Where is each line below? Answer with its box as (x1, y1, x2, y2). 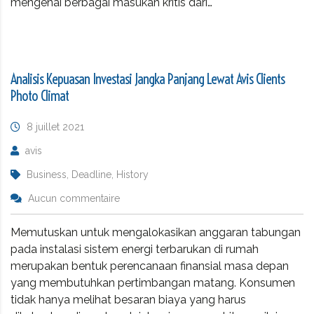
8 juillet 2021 (27, 121, 84, 132)
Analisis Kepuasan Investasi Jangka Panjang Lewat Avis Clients (11, 69, 285, 88)
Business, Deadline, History (27, 168, 149, 180)
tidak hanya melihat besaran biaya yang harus (11, 292, 246, 306)
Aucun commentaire (28, 192, 120, 204)
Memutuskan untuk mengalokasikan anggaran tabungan (11, 225, 301, 239)
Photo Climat (11, 86, 69, 104)
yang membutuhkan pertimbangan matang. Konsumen (11, 275, 295, 289)
